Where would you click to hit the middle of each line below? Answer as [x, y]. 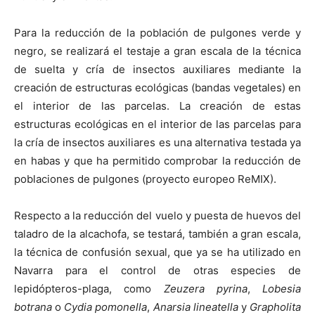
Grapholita [276, 307]
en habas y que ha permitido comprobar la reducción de [157, 160]
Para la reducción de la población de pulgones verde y [157, 32]
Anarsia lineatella [195, 307]
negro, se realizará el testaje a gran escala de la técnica [157, 51]
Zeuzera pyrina [205, 288]
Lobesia [282, 288]
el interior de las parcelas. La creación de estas [157, 105]
